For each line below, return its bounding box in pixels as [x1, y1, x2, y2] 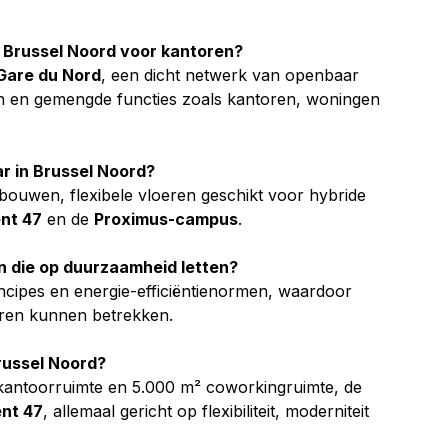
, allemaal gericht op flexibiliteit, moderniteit [43, 400, 374, 421]
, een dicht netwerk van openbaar [101, 64, 364, 85]
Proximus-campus [94, 208, 238, 229]
